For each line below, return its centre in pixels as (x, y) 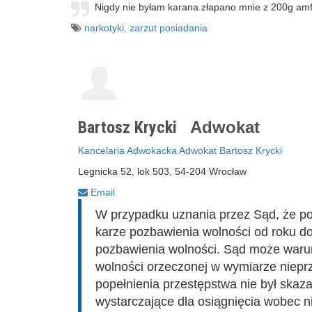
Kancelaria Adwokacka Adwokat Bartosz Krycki (180, 150)
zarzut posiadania (169, 28)
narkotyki (104, 28)
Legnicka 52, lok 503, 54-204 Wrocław (162, 171)
